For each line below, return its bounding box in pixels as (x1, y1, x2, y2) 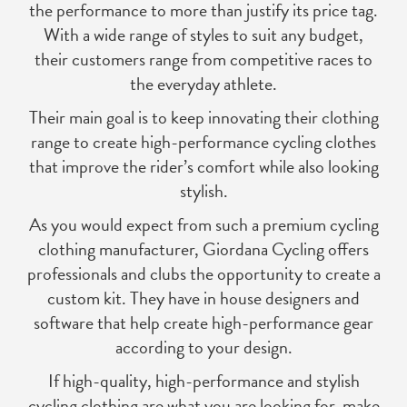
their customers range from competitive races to (35, 45, 372, 74)
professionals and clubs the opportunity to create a (26, 260, 381, 288)
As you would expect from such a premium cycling (28, 211, 379, 239)
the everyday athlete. (130, 70, 277, 98)
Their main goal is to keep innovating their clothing (28, 104, 379, 132)
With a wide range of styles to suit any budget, (44, 21, 363, 49)
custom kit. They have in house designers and (47, 284, 360, 313)
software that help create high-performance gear (34, 309, 373, 337)
